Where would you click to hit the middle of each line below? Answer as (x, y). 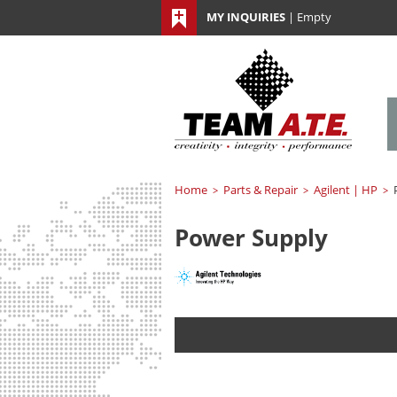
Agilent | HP (346, 190)
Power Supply (251, 237)
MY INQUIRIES (246, 17)
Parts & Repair (261, 190)
